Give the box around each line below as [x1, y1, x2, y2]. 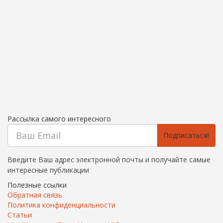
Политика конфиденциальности [7, 200, 115, 210]
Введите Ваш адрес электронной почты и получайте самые [7, 155, 211, 164]
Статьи [7, 210, 32, 220]
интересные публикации [7, 165, 89, 175]
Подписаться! [163, 130, 209, 140]
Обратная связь [7, 190, 62, 200]
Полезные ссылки [7, 180, 67, 190]
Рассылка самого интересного [7, 114, 111, 123]
